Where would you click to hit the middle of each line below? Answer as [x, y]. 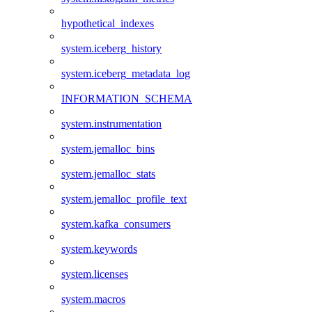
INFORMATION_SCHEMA [127, 98]
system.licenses [95, 274]
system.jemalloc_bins [108, 148]
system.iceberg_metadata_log [126, 73]
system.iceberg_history [111, 48]
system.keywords [99, 249]
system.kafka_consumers [116, 224]
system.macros [93, 299]
